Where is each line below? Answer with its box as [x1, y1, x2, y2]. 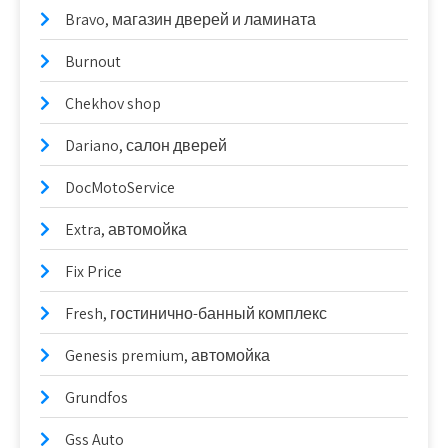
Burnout [65, 51, 121, 72]
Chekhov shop [65, 93, 161, 114]
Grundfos [65, 387, 128, 408]
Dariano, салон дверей [65, 135, 227, 156]
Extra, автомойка [65, 219, 187, 240]
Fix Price [65, 261, 122, 282]
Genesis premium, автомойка [65, 345, 270, 366]
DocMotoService [65, 177, 175, 198]
